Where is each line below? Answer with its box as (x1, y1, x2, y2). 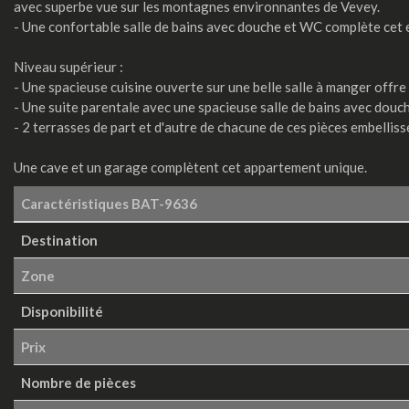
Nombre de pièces (21, 373, 136, 391)
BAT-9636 (131, 194, 197, 212)
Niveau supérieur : (14, 58, 123, 75)
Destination (21, 231, 98, 248)
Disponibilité (21, 302, 103, 320)
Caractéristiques (21, 194, 131, 212)
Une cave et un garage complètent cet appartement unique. (14, 158, 367, 175)
